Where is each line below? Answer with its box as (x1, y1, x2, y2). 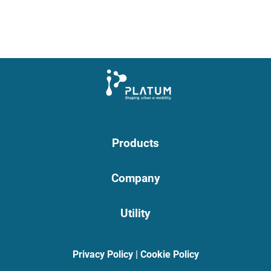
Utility (120, 206, 151, 220)
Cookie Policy (140, 249, 199, 260)
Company (111, 171, 160, 185)
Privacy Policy (72, 249, 133, 260)
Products (112, 136, 159, 150)
